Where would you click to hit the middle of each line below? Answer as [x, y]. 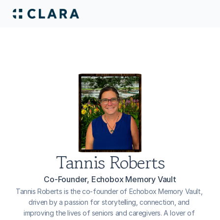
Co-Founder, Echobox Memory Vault [110, 179]
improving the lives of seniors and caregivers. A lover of [109, 213]
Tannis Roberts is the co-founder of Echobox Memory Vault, [109, 191]
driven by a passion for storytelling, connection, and [109, 202]
